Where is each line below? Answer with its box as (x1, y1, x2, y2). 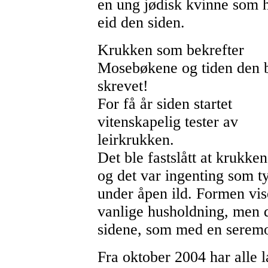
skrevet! (97, 77, 148, 95)
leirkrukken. (97, 131, 174, 149)
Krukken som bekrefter (97, 41, 244, 59)
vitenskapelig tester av (97, 113, 238, 131)
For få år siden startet (97, 95, 232, 113)
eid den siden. (97, 14, 185, 32)
